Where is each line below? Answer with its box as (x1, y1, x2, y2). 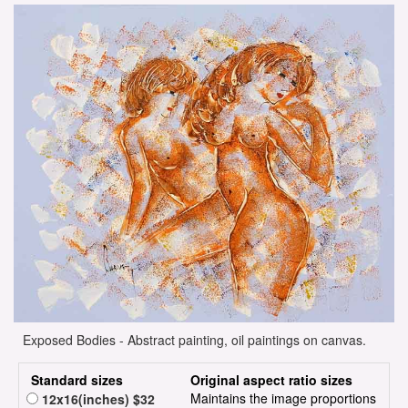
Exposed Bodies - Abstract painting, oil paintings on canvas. (23, 331, 366, 350)
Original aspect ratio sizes (190, 371, 352, 390)
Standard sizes (31, 371, 123, 390)
